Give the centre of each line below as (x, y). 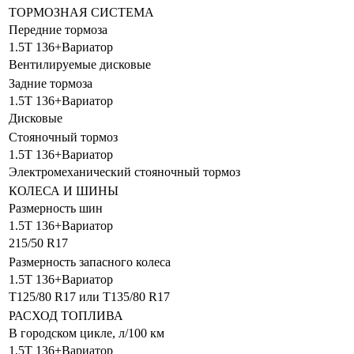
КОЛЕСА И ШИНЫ (64, 191)
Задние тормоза (51, 84)
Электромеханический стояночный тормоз (124, 172)
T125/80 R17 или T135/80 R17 (89, 297)
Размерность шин (56, 209)
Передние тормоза (58, 30)
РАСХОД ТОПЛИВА (66, 316)
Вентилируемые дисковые (80, 65)
